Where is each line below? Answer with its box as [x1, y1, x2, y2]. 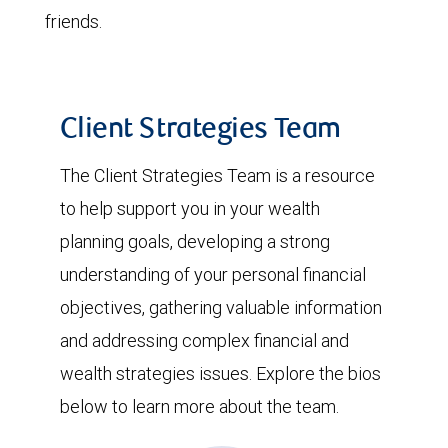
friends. [45, 10, 102, 33]
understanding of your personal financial [60, 263, 366, 286]
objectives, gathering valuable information [60, 296, 382, 319]
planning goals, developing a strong [60, 230, 330, 253]
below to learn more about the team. [60, 395, 339, 418]
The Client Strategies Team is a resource [60, 164, 375, 187]
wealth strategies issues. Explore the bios [60, 362, 381, 385]
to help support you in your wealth [60, 197, 320, 220]
